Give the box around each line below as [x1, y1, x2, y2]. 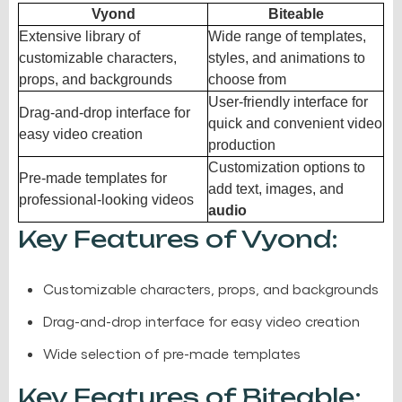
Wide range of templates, [208, 28, 366, 44]
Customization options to [208, 159, 365, 175]
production [208, 136, 275, 153]
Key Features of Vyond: [18, 223, 338, 253]
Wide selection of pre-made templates [43, 344, 301, 362]
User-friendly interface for [208, 93, 368, 109]
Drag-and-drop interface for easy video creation [43, 311, 360, 329]
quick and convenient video [208, 115, 382, 131]
